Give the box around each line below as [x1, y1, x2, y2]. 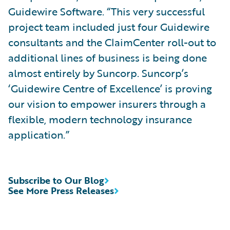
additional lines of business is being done [8, 50, 207, 65]
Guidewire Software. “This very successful [8, 4, 205, 19]
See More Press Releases [8, 184, 114, 197]
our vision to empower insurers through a [8, 96, 206, 111]
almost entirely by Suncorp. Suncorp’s [8, 65, 188, 81]
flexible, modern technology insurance [8, 111, 192, 127]
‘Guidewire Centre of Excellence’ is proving [8, 81, 212, 96]
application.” [8, 127, 69, 142]
